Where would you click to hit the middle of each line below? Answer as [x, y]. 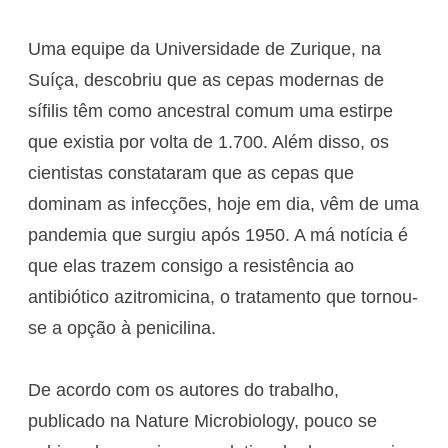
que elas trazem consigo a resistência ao [191, 265]
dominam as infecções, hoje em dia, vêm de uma [223, 203]
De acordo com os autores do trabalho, [183, 389]
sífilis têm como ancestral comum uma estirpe [210, 110]
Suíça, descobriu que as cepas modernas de [206, 79]
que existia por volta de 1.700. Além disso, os [208, 141]
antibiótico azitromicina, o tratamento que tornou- [223, 296]
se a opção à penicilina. [122, 327]
